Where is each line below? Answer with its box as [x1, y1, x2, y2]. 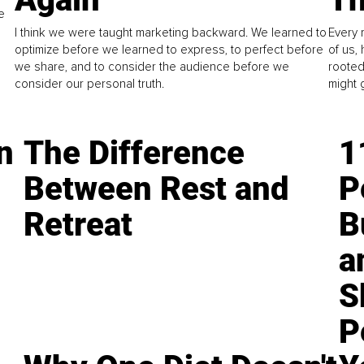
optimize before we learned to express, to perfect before [15, 41, 324, 57]
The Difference [24, 133, 245, 172]
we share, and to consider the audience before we [15, 58, 290, 74]
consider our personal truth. [15, 76, 165, 91]
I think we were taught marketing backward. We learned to [15, 24, 327, 40]
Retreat [24, 205, 133, 244]
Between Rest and [24, 169, 290, 208]
